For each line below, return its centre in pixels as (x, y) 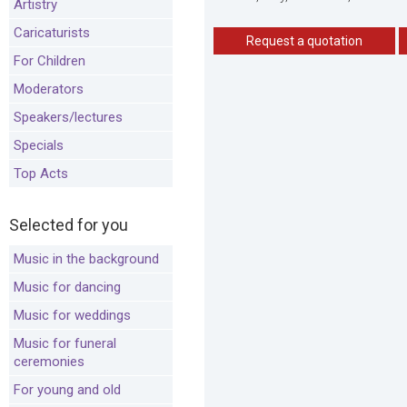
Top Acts (41, 174)
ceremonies (49, 362)
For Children (50, 61)
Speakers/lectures (68, 117)
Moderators (49, 89)
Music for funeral (65, 343)
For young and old (67, 390)
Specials (39, 145)
